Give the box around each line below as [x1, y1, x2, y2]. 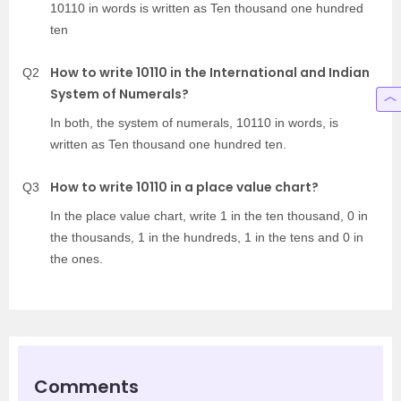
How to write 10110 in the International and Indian [50, 63, 370, 81]
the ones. [50, 251, 103, 266]
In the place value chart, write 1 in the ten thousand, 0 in [50, 208, 368, 223]
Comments [34, 373, 139, 399]
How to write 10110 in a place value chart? [50, 177, 319, 196]
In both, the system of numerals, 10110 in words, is [50, 115, 338, 130]
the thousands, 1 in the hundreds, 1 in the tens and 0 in [50, 229, 363, 244]
